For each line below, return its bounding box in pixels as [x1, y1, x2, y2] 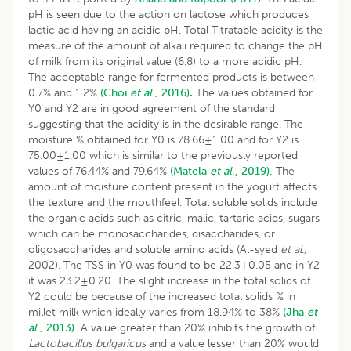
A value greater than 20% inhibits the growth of [78, 320, 315, 335]
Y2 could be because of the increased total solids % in [28, 289, 295, 303]
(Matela [170, 164, 210, 178]
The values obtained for [193, 85, 313, 100]
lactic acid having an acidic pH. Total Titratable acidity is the [28, 23, 323, 37]
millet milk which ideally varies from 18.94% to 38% [28, 305, 283, 319]
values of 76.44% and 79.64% [28, 164, 170, 178]
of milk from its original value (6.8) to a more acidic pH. [28, 54, 302, 68]
